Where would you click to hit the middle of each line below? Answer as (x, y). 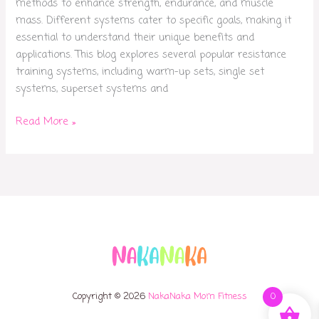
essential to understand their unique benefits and (135, 37)
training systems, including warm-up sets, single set (140, 72)
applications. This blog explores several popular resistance (151, 54)
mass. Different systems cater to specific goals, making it (154, 20)
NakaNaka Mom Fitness (197, 296)
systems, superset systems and (92, 89)
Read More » (46, 121)
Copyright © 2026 (110, 296)
